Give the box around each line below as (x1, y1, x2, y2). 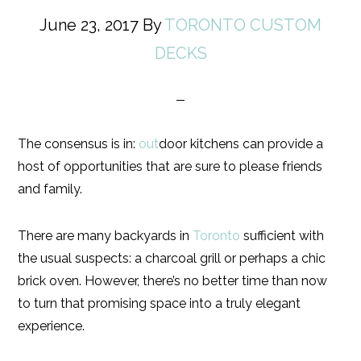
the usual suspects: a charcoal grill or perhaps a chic (18, 251, 326, 266)
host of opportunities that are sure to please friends (18, 159, 323, 174)
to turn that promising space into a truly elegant (18, 296, 301, 311)
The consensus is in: (18, 136, 139, 151)
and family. (18, 181, 83, 197)
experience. (18, 318, 85, 334)
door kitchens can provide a (159, 136, 324, 151)
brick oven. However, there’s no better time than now (18, 273, 328, 288)
